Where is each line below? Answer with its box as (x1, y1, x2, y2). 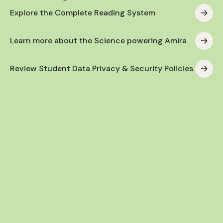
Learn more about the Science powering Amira (10, 35, 187, 46)
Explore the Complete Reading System (10, 7, 155, 18)
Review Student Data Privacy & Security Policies (10, 63, 193, 74)
